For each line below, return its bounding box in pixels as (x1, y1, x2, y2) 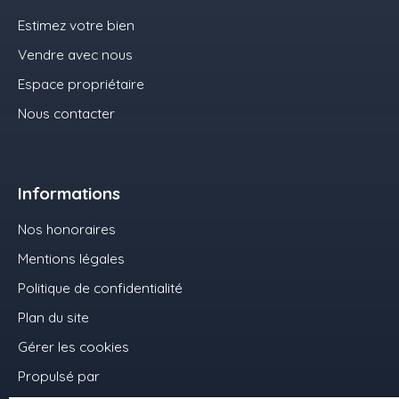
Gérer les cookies (18, 338, 129, 356)
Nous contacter (18, 104, 115, 123)
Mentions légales (18, 249, 125, 268)
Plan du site (18, 308, 89, 327)
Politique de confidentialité (18, 279, 183, 297)
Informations (18, 183, 120, 205)
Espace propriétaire (18, 75, 144, 94)
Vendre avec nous (18, 45, 133, 64)
